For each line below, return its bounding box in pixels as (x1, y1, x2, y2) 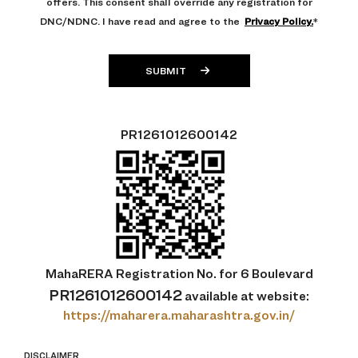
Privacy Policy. (245, 15, 313, 28)
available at (182, 288, 254, 304)
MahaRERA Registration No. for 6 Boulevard (45, 266, 313, 282)
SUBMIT (145, 65, 189, 78)
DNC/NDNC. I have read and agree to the (40, 15, 242, 28)
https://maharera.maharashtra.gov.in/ (63, 308, 295, 324)
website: (254, 288, 309, 304)
